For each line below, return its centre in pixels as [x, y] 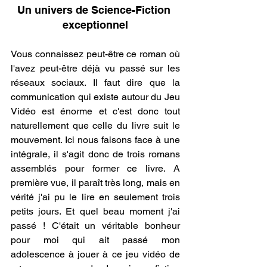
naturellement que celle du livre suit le [95, 125]
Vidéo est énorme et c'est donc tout [95, 111]
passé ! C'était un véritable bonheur [95, 226]
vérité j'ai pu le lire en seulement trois [95, 197]
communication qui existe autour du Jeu [95, 97]
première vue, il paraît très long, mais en [95, 183]
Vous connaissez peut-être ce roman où [95, 54]
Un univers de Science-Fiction [95, 10]
